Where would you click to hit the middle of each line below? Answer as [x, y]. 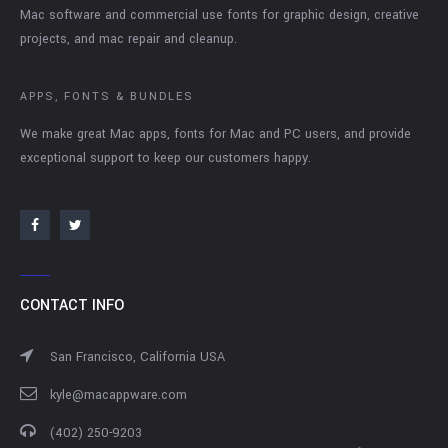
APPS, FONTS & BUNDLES [107, 96]
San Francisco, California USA [137, 357]
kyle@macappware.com [118, 395]
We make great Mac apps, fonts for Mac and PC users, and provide [215, 134]
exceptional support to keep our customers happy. [165, 158]
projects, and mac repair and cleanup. [128, 39]
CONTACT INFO [72, 305]
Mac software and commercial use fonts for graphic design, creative [219, 15]
